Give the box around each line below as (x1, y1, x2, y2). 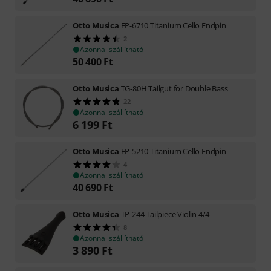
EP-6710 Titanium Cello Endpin (120, 19, 226, 31)
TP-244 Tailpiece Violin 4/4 (120, 208, 210, 220)
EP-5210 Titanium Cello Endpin (120, 145, 226, 157)
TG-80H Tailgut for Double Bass (120, 82, 228, 94)
